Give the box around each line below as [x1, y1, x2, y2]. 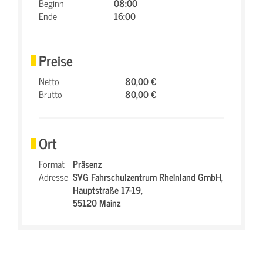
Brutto [39, 86, 62, 102]
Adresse [39, 168, 68, 184]
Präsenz [73, 156, 102, 171]
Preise [39, 48, 73, 72]
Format [39, 156, 65, 171]
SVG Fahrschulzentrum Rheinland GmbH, [73, 168, 223, 184]
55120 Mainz [73, 194, 120, 210]
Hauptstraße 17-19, [73, 181, 143, 197]
